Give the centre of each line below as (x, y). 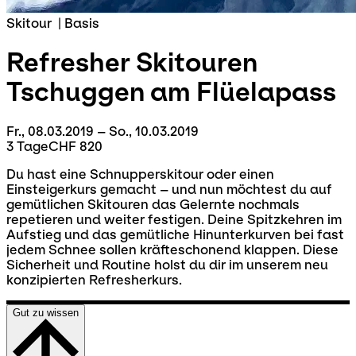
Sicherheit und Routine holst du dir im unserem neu (167, 265)
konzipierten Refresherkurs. (94, 280)
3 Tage (27, 146)
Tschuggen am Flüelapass (171, 92)
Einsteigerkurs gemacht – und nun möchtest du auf (169, 189)
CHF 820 (75, 146)
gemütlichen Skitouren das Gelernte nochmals (153, 204)
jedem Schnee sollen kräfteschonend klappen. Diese (172, 250)
